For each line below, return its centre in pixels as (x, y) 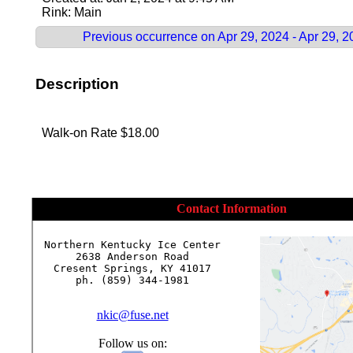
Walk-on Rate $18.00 (100, 133)
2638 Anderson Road (132, 257)
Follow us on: (132, 344)
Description (77, 84)
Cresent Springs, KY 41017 (132, 269)
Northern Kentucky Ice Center (132, 245)
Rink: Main (72, 12)
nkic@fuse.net (132, 315)
